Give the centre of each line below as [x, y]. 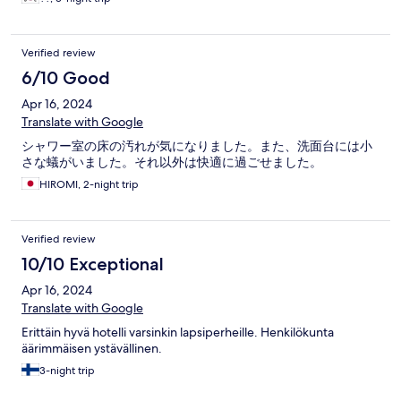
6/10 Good [66, 77]
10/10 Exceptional [93, 264]
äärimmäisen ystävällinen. [92, 348]
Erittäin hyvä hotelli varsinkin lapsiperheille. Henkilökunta [178, 332]
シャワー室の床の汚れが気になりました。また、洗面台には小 [197, 145]
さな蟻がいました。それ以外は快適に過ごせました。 [172, 162]
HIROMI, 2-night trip [89, 184]
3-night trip [67, 370]
